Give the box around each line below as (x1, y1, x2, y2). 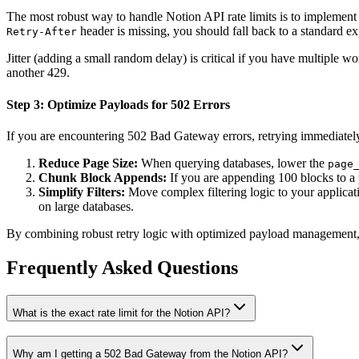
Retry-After (6, 26, 77, 38)
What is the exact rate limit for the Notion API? (13, 306, 230, 319)
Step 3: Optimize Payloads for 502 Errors (6, 97, 230, 111)
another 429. (6, 66, 70, 80)
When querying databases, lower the (138, 155, 328, 170)
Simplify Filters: (38, 184, 125, 199)
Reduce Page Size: (38, 155, 138, 170)
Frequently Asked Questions (6, 256, 238, 278)
